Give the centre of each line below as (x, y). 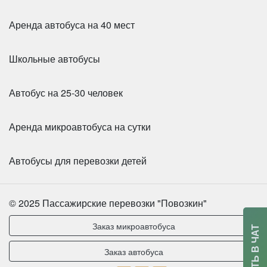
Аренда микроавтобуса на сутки (80, 126)
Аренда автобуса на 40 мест (72, 24)
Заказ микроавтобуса (133, 225)
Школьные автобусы (55, 58)
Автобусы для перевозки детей (78, 160)
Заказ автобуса (133, 251)
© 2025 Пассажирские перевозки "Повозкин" (108, 203)
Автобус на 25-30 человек (66, 92)
